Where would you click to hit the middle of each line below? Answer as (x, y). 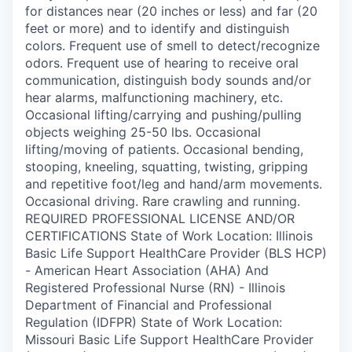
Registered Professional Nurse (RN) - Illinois (155, 287)
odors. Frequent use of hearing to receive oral (162, 62)
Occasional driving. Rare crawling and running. (163, 201)
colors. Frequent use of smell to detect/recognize (172, 45)
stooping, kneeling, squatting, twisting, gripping (167, 166)
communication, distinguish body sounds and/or (168, 80)
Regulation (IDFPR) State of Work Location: (154, 322)
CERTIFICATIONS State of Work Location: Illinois (169, 235)
